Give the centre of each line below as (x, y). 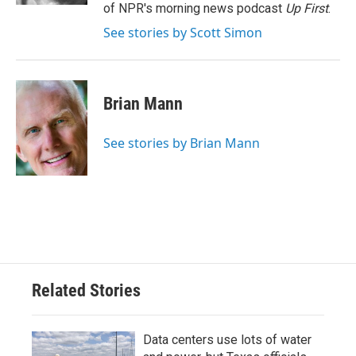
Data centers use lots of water (227, 340)
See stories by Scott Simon (183, 33)
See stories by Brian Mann (182, 143)
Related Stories (86, 290)
